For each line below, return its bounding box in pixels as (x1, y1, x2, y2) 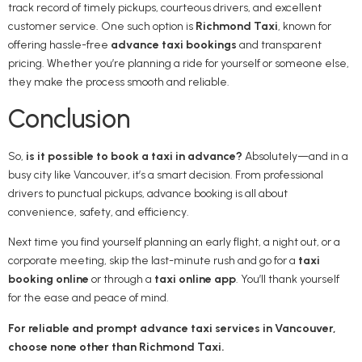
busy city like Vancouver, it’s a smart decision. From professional (8, 167, 323, 182)
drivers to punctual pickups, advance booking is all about (8, 186, 288, 200)
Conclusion (8, 103, 130, 134)
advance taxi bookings (111, 38, 237, 53)
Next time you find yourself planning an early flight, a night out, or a (8, 235, 340, 250)
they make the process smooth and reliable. (8, 75, 229, 90)
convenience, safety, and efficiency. (8, 204, 189, 219)
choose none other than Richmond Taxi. (8, 339, 225, 354)
